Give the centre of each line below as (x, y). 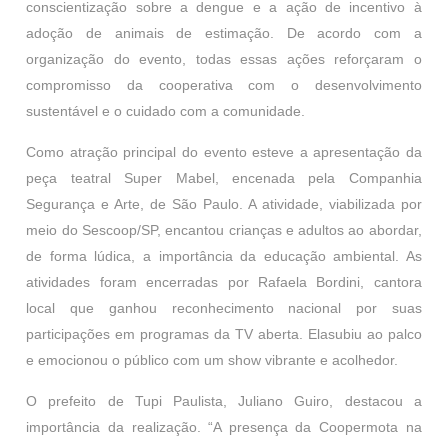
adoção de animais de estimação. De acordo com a (224, 33)
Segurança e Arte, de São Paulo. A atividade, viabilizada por (224, 204)
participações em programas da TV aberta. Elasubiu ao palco (224, 334)
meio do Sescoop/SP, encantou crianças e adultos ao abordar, (224, 230)
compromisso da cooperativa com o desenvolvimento (224, 85)
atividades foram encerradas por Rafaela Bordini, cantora (224, 282)
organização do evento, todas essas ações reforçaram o (224, 59)
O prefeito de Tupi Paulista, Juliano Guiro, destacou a (224, 401)
